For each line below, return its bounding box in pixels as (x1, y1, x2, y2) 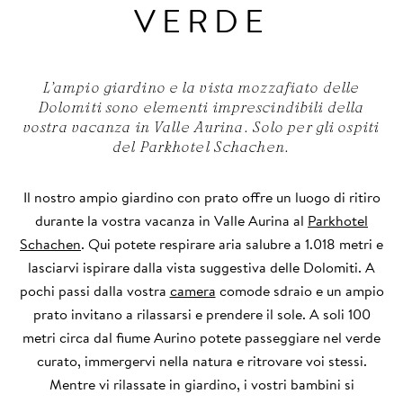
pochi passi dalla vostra (19, 281, 170, 301)
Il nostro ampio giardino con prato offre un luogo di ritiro (22, 187, 381, 208)
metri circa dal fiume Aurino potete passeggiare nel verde (22, 327, 381, 348)
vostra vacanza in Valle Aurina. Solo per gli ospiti (22, 121, 381, 137)
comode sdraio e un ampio (215, 281, 384, 301)
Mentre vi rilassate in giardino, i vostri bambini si (49, 374, 354, 395)
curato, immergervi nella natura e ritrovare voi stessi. (36, 351, 367, 372)
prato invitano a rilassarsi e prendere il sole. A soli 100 (32, 304, 371, 325)
